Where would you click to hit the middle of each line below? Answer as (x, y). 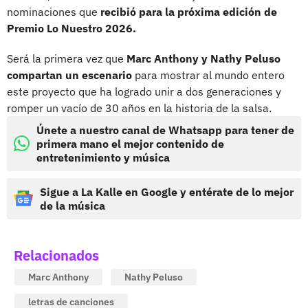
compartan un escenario (69, 75)
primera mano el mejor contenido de (130, 143)
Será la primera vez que (67, 58)
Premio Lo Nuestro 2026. (71, 28)
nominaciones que (54, 11)
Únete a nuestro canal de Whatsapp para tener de (165, 130)
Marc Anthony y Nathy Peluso (203, 58)
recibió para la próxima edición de (189, 11)
